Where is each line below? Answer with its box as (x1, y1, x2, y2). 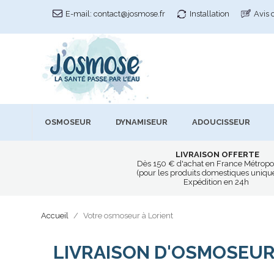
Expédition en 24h (183, 177, 251, 187)
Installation (190, 9, 229, 18)
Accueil (41, 210, 68, 220)
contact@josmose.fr (94, 9, 165, 18)
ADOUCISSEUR (192, 117, 250, 127)
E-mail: (65, 9, 92, 18)
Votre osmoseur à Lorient (83, 210, 173, 220)
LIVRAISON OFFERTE (175, 149, 259, 159)
